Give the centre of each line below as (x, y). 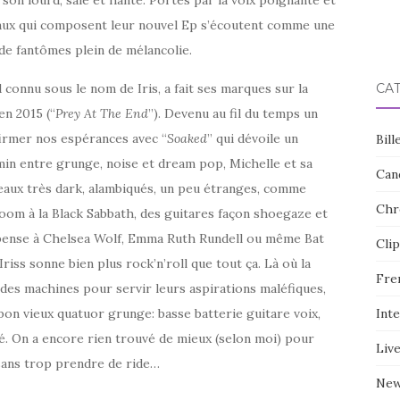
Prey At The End (102, 113)
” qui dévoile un (253, 138)
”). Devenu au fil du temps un (233, 113)
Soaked (187, 138)
